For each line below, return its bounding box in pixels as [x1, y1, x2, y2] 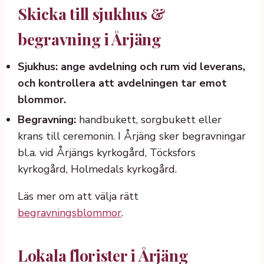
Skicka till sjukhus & [18, 3, 166, 25]
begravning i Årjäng [18, 28, 161, 50]
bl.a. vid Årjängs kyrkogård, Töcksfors [18, 145, 196, 160]
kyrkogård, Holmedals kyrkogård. [18, 161, 177, 176]
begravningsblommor [18, 205, 121, 220]
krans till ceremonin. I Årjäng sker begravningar [18, 128, 246, 143]
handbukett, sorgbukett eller [76, 112, 222, 127]
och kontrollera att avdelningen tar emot [18, 76, 227, 91]
